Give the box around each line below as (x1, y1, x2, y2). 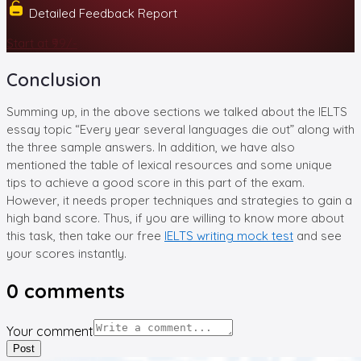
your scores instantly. (6, 245, 127, 261)
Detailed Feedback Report (26, 5, 177, 21)
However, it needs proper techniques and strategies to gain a (6, 192, 352, 208)
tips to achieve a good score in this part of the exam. (6, 174, 305, 190)
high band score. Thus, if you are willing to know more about (6, 210, 344, 226)
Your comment (6, 322, 93, 339)
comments (19, 278, 125, 303)
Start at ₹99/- (6, 35, 77, 51)
